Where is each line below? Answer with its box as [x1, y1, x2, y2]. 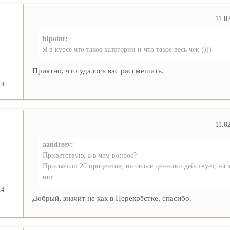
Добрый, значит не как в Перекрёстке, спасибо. [32, 194, 191, 203]
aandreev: [42, 140, 73, 149]
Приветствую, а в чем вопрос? [42, 151, 137, 160]
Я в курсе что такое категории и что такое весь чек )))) [42, 45, 212, 54]
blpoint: [42, 34, 68, 43]
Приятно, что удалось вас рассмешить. [32, 66, 164, 75]
